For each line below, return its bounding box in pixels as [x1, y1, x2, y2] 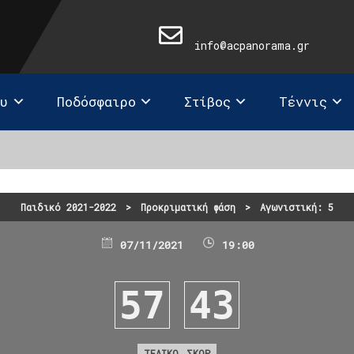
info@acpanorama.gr [194, 38, 310, 53]
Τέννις [279, 92, 327, 111]
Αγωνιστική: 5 [260, 200, 333, 213]
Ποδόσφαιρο [56, 92, 136, 111]
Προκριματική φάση [141, 200, 235, 213]
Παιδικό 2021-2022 [21, 200, 116, 213]
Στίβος [183, 92, 231, 111]
